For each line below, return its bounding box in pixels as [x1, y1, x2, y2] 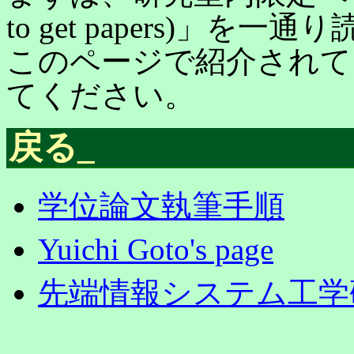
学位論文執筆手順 [38, 189, 284, 224]
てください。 [6, 78, 195, 113]
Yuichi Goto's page [38, 232, 273, 267]
